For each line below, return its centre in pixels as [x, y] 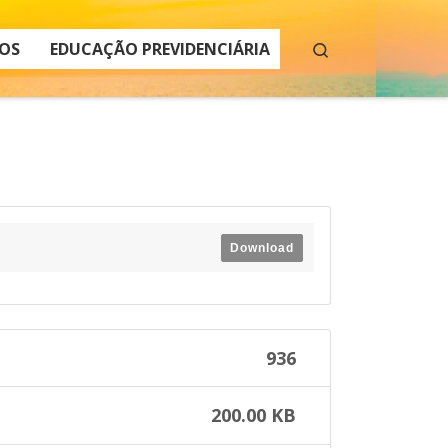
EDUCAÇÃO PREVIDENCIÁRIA [160, 48]
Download [262, 248]
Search [353, 47]
